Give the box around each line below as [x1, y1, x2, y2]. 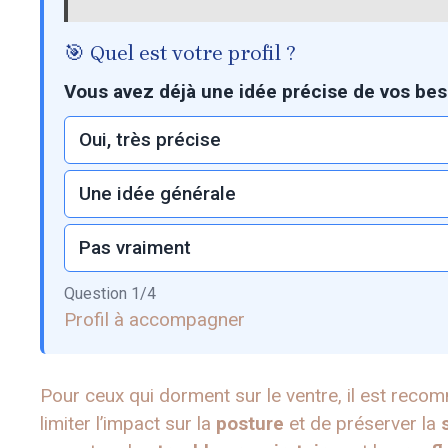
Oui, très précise [79, 128, 221, 152]
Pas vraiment [79, 236, 191, 260]
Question [64, 284, 131, 304]
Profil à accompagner [64, 308, 245, 332]
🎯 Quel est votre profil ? [64, 41, 296, 66]
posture [216, 412, 284, 436]
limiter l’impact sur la [40, 412, 216, 436]
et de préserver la [284, 412, 441, 436]
